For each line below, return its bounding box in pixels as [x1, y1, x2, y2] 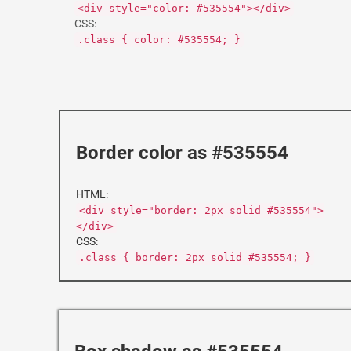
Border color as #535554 [76, 142, 288, 164]
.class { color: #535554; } [78, 34, 241, 45]
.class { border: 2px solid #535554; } [79, 251, 311, 263]
